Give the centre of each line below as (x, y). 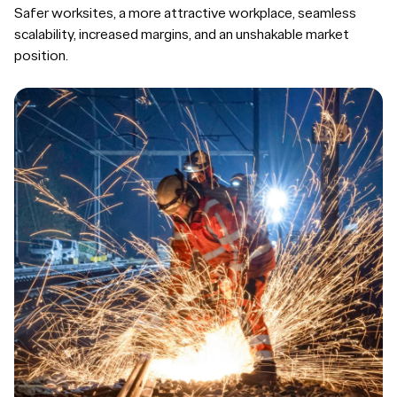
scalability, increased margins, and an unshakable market (182, 35)
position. (41, 56)
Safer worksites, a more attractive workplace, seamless (185, 13)
